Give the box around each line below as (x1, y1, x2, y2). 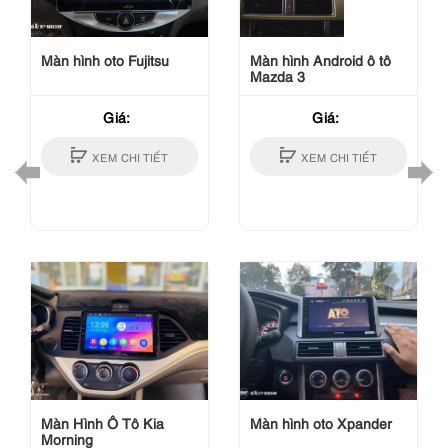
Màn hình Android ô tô (250, 50, 391, 70)
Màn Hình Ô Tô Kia (41, 413, 164, 433)
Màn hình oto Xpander (250, 413, 392, 433)
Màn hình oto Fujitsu (41, 50, 169, 70)
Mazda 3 (250, 66, 305, 86)
